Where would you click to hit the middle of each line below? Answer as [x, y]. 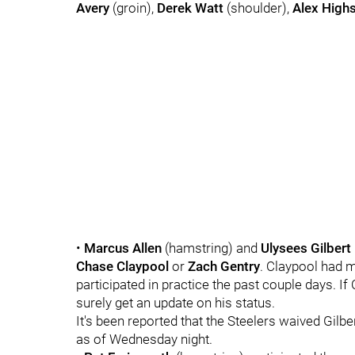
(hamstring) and [211, 248]
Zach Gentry [224, 266]
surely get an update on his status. [176, 303]
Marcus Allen [123, 248]
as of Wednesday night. [144, 339]
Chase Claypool [122, 266]
